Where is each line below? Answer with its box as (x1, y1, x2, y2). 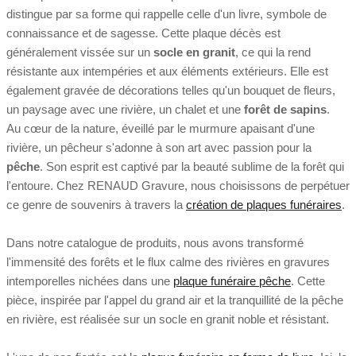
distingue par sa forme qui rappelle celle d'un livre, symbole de (6, 6, 327, 21)
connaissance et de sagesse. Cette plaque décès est (6, 25, 281, 40)
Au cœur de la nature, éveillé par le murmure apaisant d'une (6, 121, 315, 135)
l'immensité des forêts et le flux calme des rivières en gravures (6, 254, 330, 269)
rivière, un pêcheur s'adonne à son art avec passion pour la (6, 140, 311, 154)
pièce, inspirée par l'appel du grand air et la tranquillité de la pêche (6, 292, 343, 307)
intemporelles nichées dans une (6, 273, 173, 288)
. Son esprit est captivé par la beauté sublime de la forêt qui (40, 159, 344, 173)
